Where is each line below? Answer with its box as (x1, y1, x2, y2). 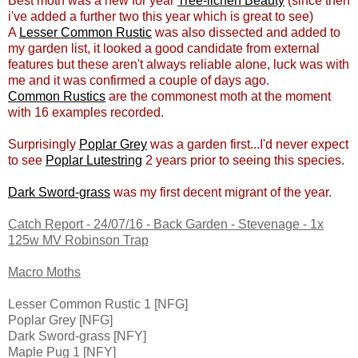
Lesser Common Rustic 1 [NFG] (8, 297, 188, 312)
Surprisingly (8, 137, 79, 152)
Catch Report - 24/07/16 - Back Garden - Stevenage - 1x (8, 217, 324, 232)
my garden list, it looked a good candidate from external (8, 42, 320, 56)
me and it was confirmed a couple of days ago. (8, 74, 269, 88)
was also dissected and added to (152, 26, 340, 40)
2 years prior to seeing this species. (142, 153, 344, 168)
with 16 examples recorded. (8, 105, 164, 120)
